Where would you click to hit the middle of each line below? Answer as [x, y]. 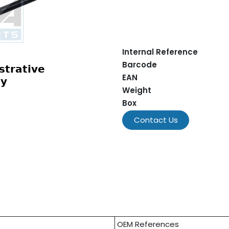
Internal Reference [160, 52]
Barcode [140, 65]
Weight [137, 90]
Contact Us [156, 120]
